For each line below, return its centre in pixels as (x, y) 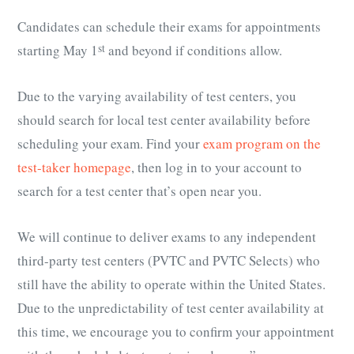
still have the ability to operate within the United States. (171, 284)
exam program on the (262, 144)
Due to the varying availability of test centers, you (157, 96)
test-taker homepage (74, 168)
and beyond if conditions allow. (194, 51)
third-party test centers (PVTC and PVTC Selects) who (169, 261)
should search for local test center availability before (164, 120)
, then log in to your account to (217, 168)
